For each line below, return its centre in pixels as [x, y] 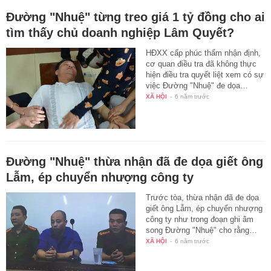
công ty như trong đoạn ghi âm [200, 219]
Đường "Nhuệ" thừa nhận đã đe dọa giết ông [135, 161]
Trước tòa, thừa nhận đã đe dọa [203, 197]
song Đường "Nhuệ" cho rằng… [202, 230]
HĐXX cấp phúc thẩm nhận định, [204, 53]
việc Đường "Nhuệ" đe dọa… [197, 86]
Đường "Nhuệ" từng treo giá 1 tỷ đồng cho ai [135, 17]
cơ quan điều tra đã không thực [201, 64]
